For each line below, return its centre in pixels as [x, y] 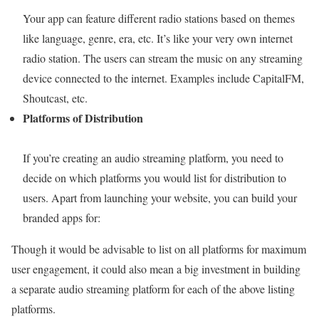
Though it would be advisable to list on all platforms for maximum [159, 249]
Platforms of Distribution [83, 117]
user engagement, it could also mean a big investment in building [156, 268]
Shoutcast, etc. [57, 98]
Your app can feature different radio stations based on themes [159, 18]
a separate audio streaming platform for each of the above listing [153, 288]
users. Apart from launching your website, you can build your [160, 197]
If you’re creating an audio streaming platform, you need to [153, 157]
